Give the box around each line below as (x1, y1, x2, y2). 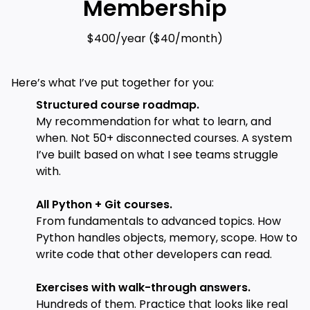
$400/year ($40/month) (87, 30, 223, 47)
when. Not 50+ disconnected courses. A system (36, 130, 292, 147)
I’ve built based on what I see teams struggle (36, 147, 278, 163)
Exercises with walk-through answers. (36, 280, 250, 296)
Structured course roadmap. (36, 97, 199, 113)
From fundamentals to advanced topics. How (36, 213, 281, 230)
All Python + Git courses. (36, 197, 172, 213)
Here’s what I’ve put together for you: (11, 75, 214, 91)
